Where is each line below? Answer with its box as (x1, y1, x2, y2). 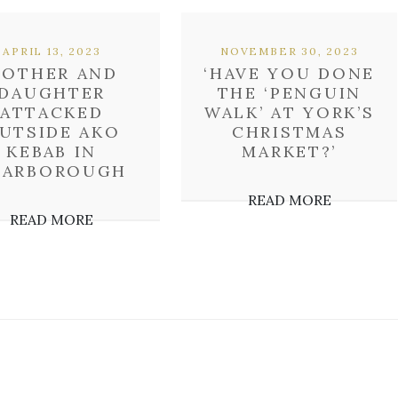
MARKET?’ (242, 141, 338, 162)
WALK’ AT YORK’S (203, 102, 375, 123)
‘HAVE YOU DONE (203, 63, 376, 84)
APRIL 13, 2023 (3, 44, 101, 58)
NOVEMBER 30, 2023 (219, 44, 359, 58)
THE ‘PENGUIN (217, 83, 362, 103)
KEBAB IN (6, 141, 98, 162)
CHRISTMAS (232, 122, 347, 142)
